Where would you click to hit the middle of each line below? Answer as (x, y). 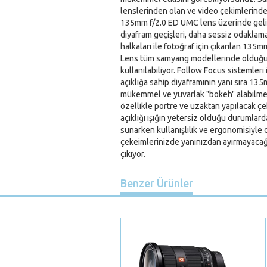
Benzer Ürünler (157, 183)
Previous (113, 204)
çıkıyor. (133, 154)
